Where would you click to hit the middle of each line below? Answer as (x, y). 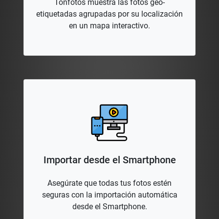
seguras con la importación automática (109, 195)
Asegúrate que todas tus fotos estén (109, 183)
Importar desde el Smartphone (109, 160)
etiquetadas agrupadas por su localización (109, 14)
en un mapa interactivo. (109, 26)
